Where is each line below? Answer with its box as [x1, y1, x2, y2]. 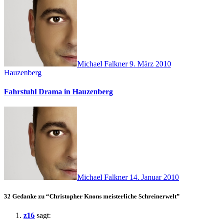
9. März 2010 [130, 59, 171, 68]
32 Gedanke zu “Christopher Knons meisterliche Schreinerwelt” [4, 193, 180, 200]
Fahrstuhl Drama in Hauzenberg [4, 87, 113, 96]
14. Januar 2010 [130, 173, 179, 182]
